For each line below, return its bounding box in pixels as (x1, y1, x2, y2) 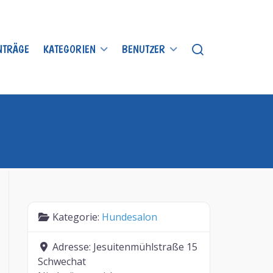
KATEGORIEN (43, 43, 96, 55)
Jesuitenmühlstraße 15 (93, 240, 198, 253)
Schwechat (38, 255, 87, 268)
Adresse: (52, 240, 94, 253)
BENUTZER (122, 43, 165, 55)
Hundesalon (102, 210, 158, 224)
